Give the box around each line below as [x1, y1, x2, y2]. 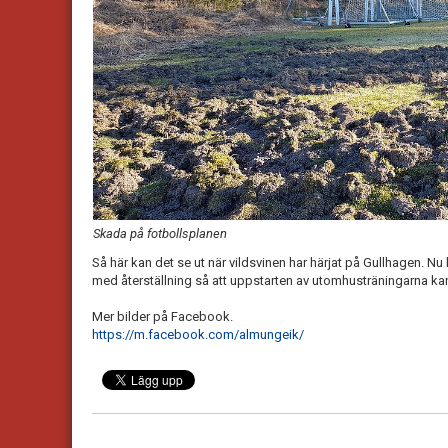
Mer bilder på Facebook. [92, 309, 236, 325]
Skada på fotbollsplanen [93, 226, 227, 242]
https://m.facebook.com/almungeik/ [92, 327, 304, 343]
